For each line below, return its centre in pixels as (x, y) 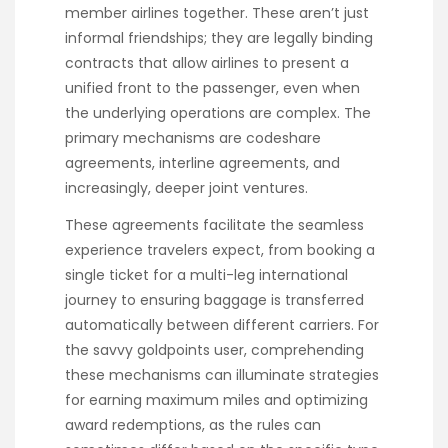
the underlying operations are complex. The (218, 113)
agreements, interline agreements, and (202, 163)
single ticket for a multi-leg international (206, 274)
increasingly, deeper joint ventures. (186, 188)
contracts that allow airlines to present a (207, 63)
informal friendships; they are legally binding (219, 38)
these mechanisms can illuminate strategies (222, 374)
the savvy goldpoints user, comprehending (214, 349)
